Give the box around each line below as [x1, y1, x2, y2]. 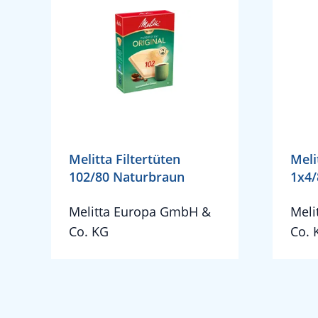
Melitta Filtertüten [69, 150, 180, 168]
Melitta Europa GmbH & [69, 203, 211, 220]
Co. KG [69, 223, 109, 240]
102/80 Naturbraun [69, 168, 185, 185]
